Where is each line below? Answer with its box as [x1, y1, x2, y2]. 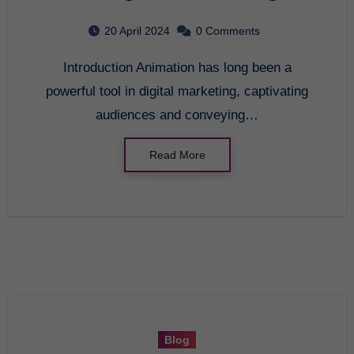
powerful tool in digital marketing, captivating [46, 83, 308, 99]
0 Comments [196, 24, 260, 37]
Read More [149, 148, 205, 161]
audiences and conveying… [96, 107, 258, 122]
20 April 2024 [104, 24, 170, 37]
